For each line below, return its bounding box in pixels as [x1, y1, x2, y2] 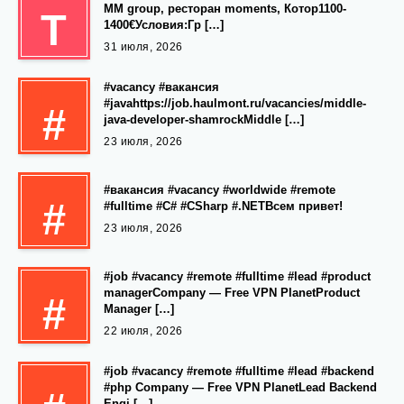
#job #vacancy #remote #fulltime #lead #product [104, 269, 371, 283]
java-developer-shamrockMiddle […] [104, 112, 304, 126]
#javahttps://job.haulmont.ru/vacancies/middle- [104, 96, 366, 110]
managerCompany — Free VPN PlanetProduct [104, 285, 360, 299]
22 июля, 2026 [104, 324, 183, 337]
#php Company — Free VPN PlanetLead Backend [104, 380, 377, 394]
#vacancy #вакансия [104, 79, 219, 94]
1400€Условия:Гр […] [104, 17, 224, 32]
